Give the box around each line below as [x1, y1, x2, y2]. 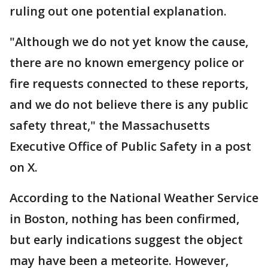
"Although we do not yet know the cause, [10, 33, 248, 50]
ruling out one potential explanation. [10, 2, 227, 19]
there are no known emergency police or [10, 54, 244, 71]
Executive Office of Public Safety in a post [10, 138, 251, 154]
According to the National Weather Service [10, 189, 258, 206]
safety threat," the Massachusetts [10, 117, 210, 133]
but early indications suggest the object [10, 231, 243, 248]
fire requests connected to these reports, [10, 75, 248, 92]
